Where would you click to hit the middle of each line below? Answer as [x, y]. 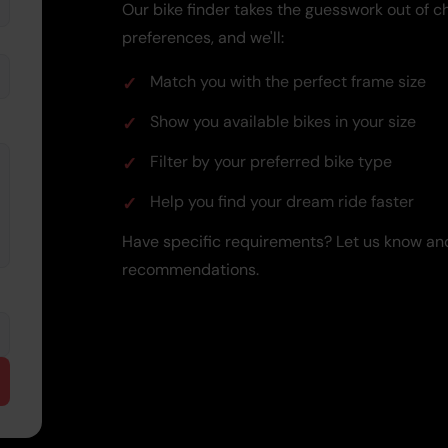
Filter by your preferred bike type [271, 161]
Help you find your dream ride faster [282, 201]
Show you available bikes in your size [283, 121]
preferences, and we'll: [203, 37]
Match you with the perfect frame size [288, 81]
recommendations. [190, 269]
